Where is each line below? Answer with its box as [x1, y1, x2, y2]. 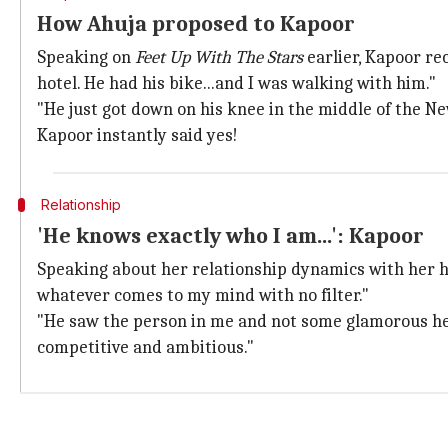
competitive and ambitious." [37, 337, 254, 358]
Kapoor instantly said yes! [37, 125, 238, 146]
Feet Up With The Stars [135, 47, 303, 68]
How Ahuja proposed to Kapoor [37, 11, 355, 37]
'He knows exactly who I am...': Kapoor [37, 223, 424, 249]
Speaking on [37, 47, 135, 68]
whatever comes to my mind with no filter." [37, 285, 369, 306]
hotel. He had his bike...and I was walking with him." [37, 73, 436, 94]
